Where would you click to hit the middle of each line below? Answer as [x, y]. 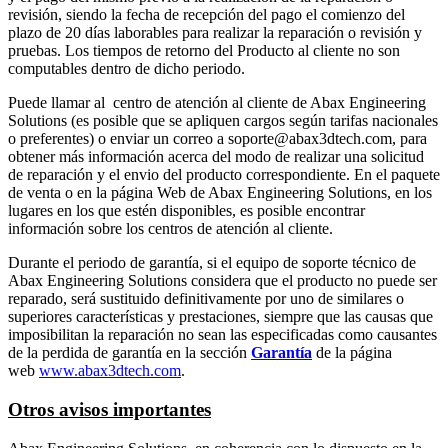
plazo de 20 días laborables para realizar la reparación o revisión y [215, 33]
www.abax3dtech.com [110, 371]
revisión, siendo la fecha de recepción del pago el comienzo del [206, 15]
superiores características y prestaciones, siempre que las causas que [220, 317]
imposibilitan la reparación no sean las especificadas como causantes [222, 335]
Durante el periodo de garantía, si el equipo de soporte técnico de [212, 263]
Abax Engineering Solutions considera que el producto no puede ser [222, 281]
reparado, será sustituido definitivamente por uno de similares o [206, 299]
